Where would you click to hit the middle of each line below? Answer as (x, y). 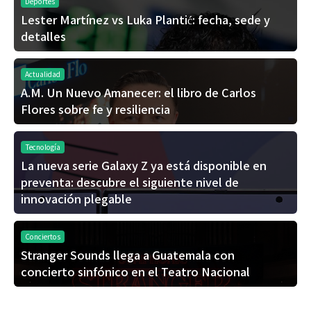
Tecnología (43, 147)
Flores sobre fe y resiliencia (95, 109)
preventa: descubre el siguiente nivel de (130, 182)
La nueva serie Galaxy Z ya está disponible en (144, 166)
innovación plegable (76, 199)
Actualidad (43, 74)
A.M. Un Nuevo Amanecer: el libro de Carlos (138, 93)
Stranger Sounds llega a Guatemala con (128, 255)
